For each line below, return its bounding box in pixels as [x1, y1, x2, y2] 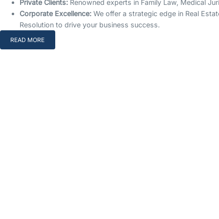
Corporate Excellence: [20, 9, 91, 18]
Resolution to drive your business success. [20, 21, 160, 29]
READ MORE [10, 36, 45, 44]
